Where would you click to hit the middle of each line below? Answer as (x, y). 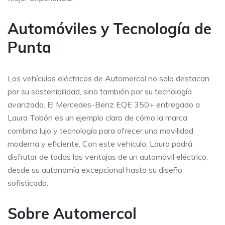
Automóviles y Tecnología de (109, 28)
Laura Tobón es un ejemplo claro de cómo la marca (97, 117)
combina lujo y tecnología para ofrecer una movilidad (100, 130)
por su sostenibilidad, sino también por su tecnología (100, 91)
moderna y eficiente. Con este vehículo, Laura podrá (100, 143)
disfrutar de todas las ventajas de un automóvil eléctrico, (108, 156)
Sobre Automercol (72, 213)
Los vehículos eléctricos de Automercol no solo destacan (108, 78)
